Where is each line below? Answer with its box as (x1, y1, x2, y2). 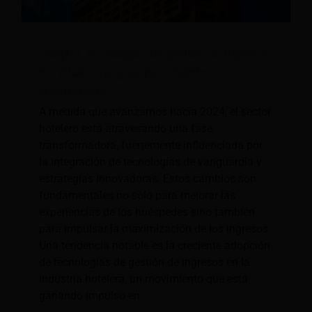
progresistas (39, 83, 106, 99)
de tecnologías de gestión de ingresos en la (39, 256, 250, 270)
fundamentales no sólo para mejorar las (39, 189, 235, 203)
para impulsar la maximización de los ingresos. (39, 222, 271, 236)
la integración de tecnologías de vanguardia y (39, 155, 262, 169)
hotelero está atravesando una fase (39, 122, 212, 136)
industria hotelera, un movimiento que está (39, 272, 248, 286)
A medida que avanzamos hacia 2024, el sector (39, 105, 271, 119)
